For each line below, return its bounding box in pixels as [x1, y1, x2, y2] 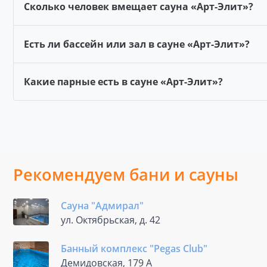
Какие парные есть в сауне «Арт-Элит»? [24, 75, 223, 88]
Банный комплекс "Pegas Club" [61, 242, 207, 255]
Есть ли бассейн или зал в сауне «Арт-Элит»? [24, 38, 250, 51]
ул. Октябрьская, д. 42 [61, 213, 160, 226]
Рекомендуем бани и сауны [13, 163, 238, 185]
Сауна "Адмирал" [61, 199, 144, 212]
